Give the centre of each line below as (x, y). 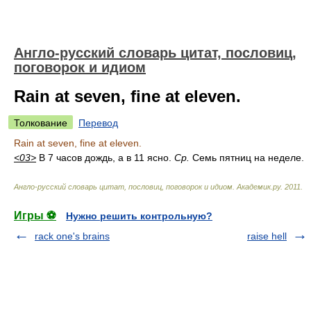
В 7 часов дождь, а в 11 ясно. (105, 158)
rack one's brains (72, 236)
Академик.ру (259, 187)
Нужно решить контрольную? (139, 216)
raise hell (267, 236)
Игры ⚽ (35, 216)
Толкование (41, 123)
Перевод (98, 123)
